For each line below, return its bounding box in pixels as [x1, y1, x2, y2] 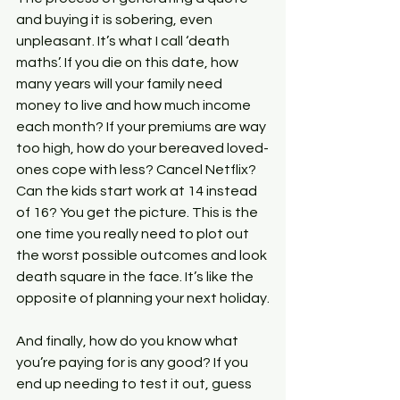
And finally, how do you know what [16, 334, 241, 348]
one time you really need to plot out [16, 227, 252, 241]
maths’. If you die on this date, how [16, 55, 241, 70]
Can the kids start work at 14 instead [16, 184, 260, 198]
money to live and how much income [16, 98, 254, 112]
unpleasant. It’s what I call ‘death [16, 34, 232, 48]
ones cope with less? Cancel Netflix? [16, 162, 259, 177]
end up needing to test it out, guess [16, 377, 254, 391]
